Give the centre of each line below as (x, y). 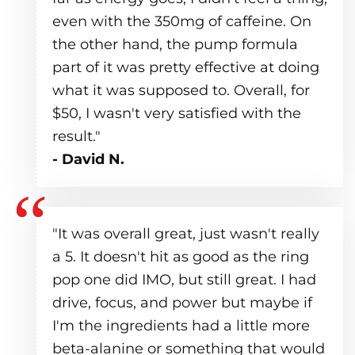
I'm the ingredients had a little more (181, 325)
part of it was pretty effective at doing (186, 67)
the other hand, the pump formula (175, 44)
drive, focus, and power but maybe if (182, 302)
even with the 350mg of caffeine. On (182, 21)
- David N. (88, 159)
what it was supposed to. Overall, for (181, 90)
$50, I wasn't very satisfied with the (177, 113)
